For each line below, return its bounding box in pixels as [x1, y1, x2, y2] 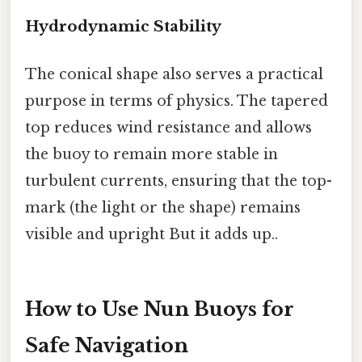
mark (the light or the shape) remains [25, 198, 301, 217]
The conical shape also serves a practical [25, 65, 323, 83]
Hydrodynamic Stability [25, 16, 221, 36]
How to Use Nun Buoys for [25, 297, 294, 321]
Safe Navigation [25, 333, 188, 357]
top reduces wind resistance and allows [25, 118, 312, 137]
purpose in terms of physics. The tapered [25, 91, 328, 110]
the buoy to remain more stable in [25, 145, 278, 163]
